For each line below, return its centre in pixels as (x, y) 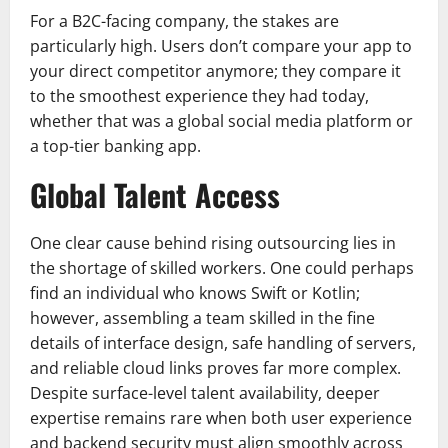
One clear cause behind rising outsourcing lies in (213, 242)
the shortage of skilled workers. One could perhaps (222, 267)
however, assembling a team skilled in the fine (202, 317)
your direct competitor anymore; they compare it (215, 70)
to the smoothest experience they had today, (199, 95)
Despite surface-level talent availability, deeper (205, 392)
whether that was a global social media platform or (221, 120)
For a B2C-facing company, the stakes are (184, 20)
